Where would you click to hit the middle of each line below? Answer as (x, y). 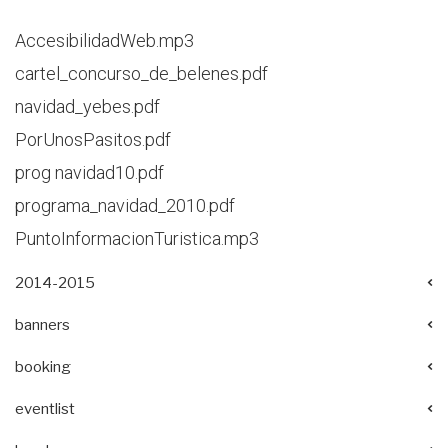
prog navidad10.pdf (89, 172)
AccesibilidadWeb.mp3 (104, 40)
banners (42, 325)
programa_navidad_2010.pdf (125, 205)
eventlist (45, 409)
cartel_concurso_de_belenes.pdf (141, 73)
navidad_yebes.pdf (87, 106)
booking (43, 367)
